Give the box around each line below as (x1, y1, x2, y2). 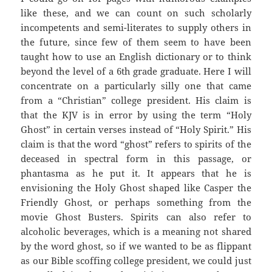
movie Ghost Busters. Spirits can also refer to (21, 211, 251, 223)
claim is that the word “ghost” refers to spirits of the (21, 138, 251, 151)
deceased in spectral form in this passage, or (21, 152, 251, 165)
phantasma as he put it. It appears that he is (21, 167, 251, 180)
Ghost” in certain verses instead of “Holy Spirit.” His (21, 123, 251, 136)
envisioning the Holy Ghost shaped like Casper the (21, 182, 251, 194)
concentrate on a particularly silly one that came (21, 80, 251, 92)
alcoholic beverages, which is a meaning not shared (21, 225, 251, 238)
